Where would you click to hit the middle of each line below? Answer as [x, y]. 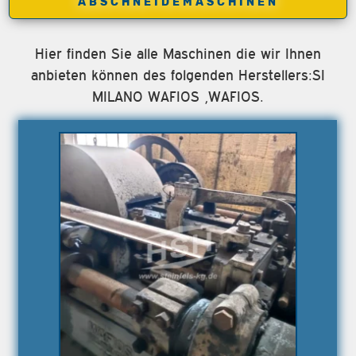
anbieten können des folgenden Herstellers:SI [178, 75]
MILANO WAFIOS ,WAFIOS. [178, 97]
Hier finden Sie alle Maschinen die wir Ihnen [178, 54]
